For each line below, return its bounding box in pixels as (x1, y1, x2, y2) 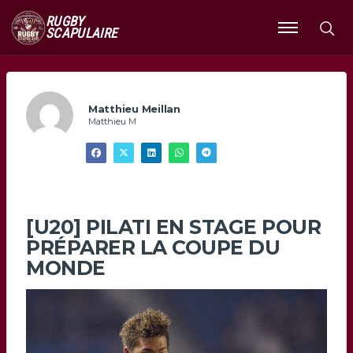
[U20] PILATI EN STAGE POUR (26, 215, 321, 240)
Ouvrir (277, 25, 314, 44)
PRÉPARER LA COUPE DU (26, 236, 280, 260)
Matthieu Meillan (88, 102, 180, 115)
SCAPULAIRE (46, 25, 117, 41)
